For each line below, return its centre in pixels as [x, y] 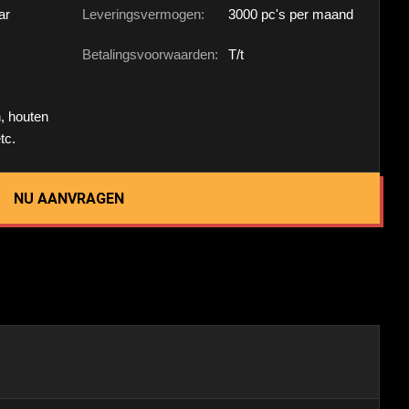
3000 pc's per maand [291, 14]
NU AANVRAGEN [68, 198]
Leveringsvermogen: [143, 14]
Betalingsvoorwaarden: [150, 54]
